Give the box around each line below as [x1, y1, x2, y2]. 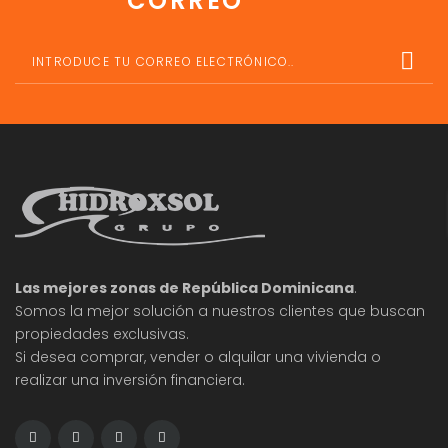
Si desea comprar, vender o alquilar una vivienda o [15, 347, 381, 367]
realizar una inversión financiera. [15, 370, 245, 390]
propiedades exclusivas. [15, 324, 189, 344]
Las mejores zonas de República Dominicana [15, 278, 354, 298]
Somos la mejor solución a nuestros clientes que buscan [15, 301, 425, 321]
